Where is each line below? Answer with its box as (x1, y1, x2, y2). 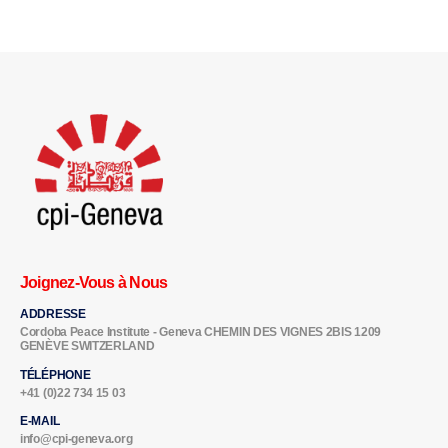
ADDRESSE (20, 307, 86, 322)
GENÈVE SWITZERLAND (20, 339, 155, 354)
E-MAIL (20, 414, 60, 429)
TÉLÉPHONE (20, 367, 91, 382)
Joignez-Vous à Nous (20, 273, 168, 291)
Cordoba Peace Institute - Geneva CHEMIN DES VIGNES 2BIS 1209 (20, 325, 382, 340)
